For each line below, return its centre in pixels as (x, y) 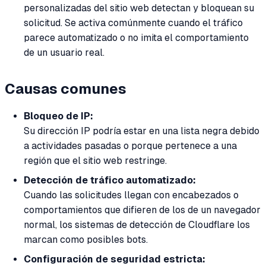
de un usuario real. (64, 53)
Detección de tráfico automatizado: (110, 180)
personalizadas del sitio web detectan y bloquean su (139, 8)
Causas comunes (66, 89)
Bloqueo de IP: (58, 116)
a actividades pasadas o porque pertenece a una (130, 146)
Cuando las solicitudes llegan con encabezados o (131, 195)
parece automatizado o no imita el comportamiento (136, 38)
